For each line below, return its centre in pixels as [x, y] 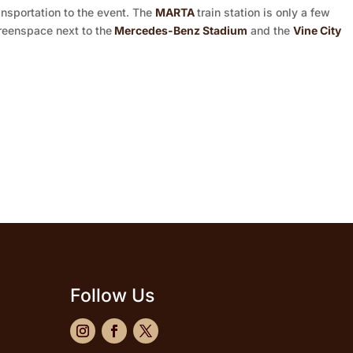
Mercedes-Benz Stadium [181, 31]
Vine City [317, 31]
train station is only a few [264, 13]
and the [270, 31]
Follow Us [113, 296]
